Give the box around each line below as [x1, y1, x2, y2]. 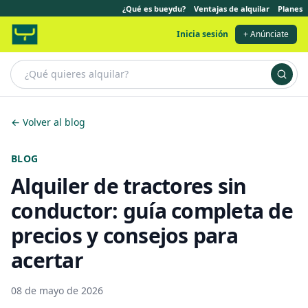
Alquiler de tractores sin [11, 172, 247, 200]
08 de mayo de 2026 [11, 284, 103, 297]
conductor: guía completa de [11, 197, 293, 225]
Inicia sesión [177, 28, 228, 40]
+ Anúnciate [243, 28, 289, 40]
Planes [278, 3, 302, 14]
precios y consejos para [11, 221, 238, 250]
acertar [11, 246, 83, 274]
